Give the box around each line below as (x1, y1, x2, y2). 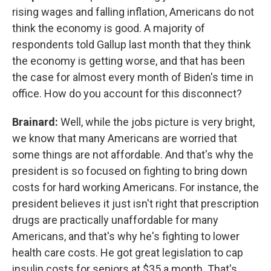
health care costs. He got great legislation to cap (12, 246, 243, 259)
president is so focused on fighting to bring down (12, 165, 247, 177)
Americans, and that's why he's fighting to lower (12, 230, 240, 243)
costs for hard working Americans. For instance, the (12, 181, 259, 194)
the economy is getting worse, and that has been (12, 54, 245, 67)
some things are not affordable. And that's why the (12, 148, 253, 161)
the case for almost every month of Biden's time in (12, 71, 253, 83)
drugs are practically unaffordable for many (12, 214, 218, 226)
